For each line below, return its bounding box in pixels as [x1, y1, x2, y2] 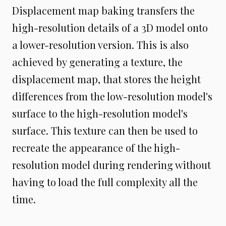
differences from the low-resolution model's [12, 89, 212, 103]
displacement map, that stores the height [12, 72, 201, 86]
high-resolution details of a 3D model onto [12, 21, 208, 35]
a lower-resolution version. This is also [12, 38, 189, 52]
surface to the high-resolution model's [12, 106, 188, 121]
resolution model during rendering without [12, 158, 211, 172]
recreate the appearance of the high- [12, 141, 180, 155]
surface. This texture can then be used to [12, 124, 198, 138]
